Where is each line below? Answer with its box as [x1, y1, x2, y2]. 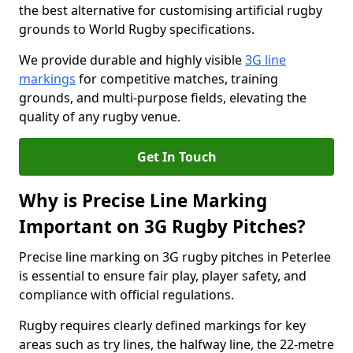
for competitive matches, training [76, 70, 278, 87]
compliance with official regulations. [19, 286, 234, 303]
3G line [245, 51, 286, 69]
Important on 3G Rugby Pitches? [19, 214, 306, 239]
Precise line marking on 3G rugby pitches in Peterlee [19, 248, 331, 266]
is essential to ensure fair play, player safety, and [19, 267, 307, 284]
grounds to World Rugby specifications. [19, 20, 258, 38]
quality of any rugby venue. [19, 108, 180, 125]
